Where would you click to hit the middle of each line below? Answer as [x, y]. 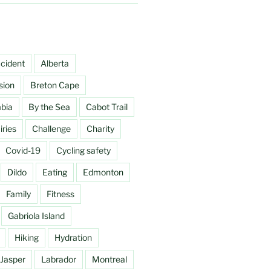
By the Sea [49, 106]
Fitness [60, 194]
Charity [100, 128]
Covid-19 [23, 150]
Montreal [109, 259]
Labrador [58, 259]
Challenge [51, 128]
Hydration [73, 237]
